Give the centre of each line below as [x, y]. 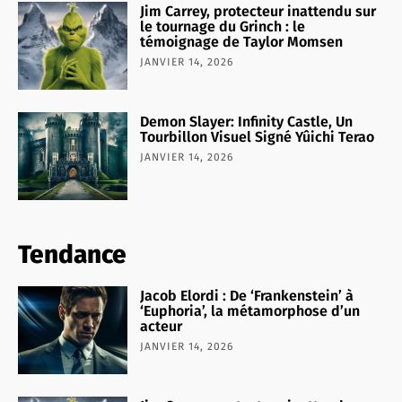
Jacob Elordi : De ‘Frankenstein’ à [247, 296]
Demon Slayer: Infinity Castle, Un [247, 122]
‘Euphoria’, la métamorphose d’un [250, 311]
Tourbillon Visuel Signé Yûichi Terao [258, 137]
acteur [162, 327]
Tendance [72, 255]
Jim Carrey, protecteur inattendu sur [258, 12]
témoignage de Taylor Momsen [242, 42]
